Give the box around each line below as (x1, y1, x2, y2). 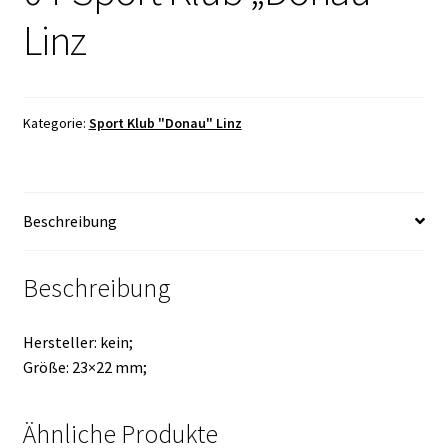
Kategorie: (22, 113, 89, 132)
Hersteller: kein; (22, 332, 133, 353)
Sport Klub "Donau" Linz (88, 113, 242, 132)
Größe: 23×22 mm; (22, 357, 147, 378)
